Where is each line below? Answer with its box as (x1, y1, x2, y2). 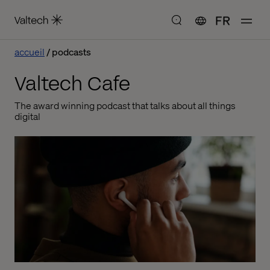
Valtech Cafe (14, 71, 130, 98)
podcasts (52, 45, 91, 58)
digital (14, 110, 40, 122)
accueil (14, 45, 45, 58)
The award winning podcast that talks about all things (14, 99, 236, 111)
